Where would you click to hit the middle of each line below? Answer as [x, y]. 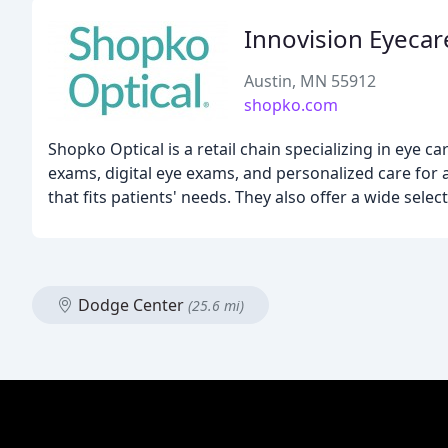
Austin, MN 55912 [310, 81]
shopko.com [291, 105]
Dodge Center [131, 305]
